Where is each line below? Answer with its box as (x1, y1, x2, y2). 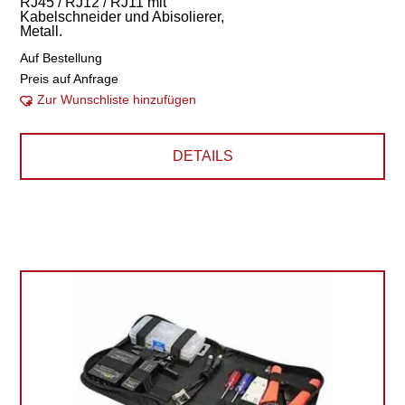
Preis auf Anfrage (20, 71, 119, 86)
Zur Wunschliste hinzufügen (37, 92, 197, 107)
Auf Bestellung (20, 51, 103, 65)
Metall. (20, 24, 63, 39)
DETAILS (172, 148, 233, 164)
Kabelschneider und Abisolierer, (20, 9, 225, 24)
